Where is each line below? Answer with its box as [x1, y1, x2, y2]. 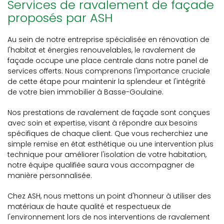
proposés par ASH [7, 9, 113, 26]
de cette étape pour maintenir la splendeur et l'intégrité [7, 76, 205, 86]
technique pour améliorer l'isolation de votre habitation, [7, 149, 206, 159]
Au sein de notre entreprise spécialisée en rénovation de [7, 34, 209, 44]
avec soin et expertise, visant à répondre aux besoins [7, 118, 197, 128]
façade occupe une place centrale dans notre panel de [7, 55, 208, 65]
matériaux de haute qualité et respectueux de [7, 201, 171, 211]
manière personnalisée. [7, 170, 92, 180]
